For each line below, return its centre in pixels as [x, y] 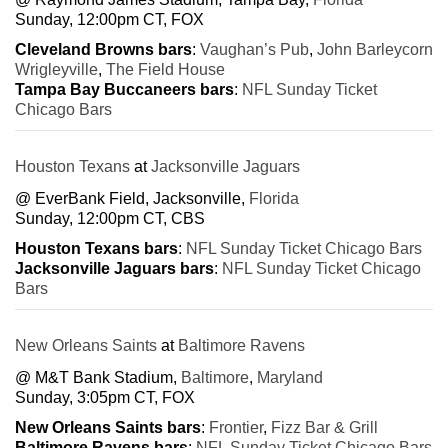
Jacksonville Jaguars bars [114, 268]
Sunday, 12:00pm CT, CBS [110, 218]
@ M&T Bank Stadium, [98, 377]
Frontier [236, 427]
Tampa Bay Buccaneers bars [124, 89]
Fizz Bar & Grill [324, 427]
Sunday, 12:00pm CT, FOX [109, 19]
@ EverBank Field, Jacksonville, [132, 198]
